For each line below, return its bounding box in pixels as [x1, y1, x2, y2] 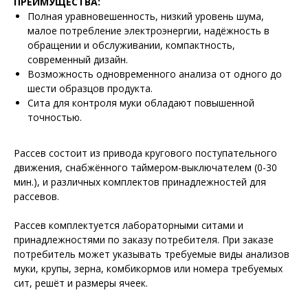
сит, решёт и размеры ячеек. [14, 276, 148, 289]
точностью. [27, 111, 82, 124]
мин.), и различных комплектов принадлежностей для [14, 175, 266, 188]
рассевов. [14, 190, 59, 203]
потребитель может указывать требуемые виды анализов [14, 247, 289, 261]
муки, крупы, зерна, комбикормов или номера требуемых [14, 262, 283, 275]
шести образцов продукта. [27, 82, 153, 95]
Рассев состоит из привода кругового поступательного [14, 146, 277, 159]
